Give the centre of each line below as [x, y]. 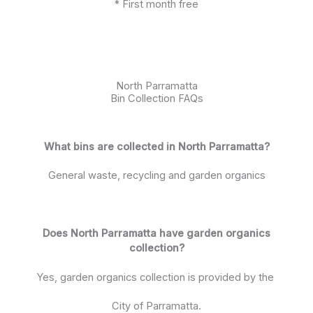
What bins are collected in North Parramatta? [156, 146]
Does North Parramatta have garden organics [156, 234]
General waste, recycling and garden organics [156, 176]
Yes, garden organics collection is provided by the [156, 277]
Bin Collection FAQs [156, 98]
